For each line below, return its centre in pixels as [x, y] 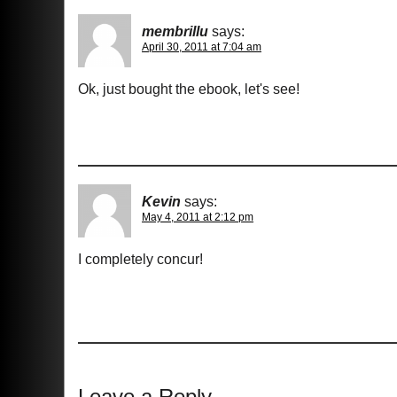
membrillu [175, 31]
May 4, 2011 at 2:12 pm [198, 217]
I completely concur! [140, 259]
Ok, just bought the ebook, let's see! [189, 89]
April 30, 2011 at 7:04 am [202, 47]
